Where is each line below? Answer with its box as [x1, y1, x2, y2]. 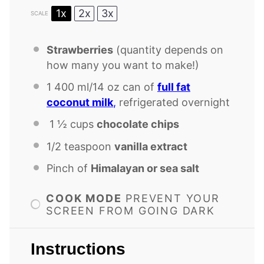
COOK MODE [46, 192, 122, 204]
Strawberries [47, 43, 113, 56]
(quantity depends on [113, 43, 223, 56]
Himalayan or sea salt [91, 161, 199, 174]
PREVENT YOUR [126, 192, 220, 204]
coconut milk [47, 96, 113, 109]
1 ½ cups [47, 118, 97, 131]
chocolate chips [97, 118, 179, 131]
